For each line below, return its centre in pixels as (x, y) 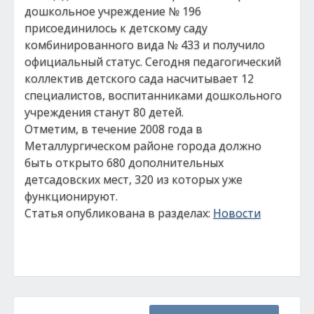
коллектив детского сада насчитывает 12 (139, 78)
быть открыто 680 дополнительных (124, 163)
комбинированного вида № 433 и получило (145, 45)
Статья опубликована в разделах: (119, 213)
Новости (237, 213)
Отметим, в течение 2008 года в (114, 129)
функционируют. (71, 196)
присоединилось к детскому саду (116, 28)
